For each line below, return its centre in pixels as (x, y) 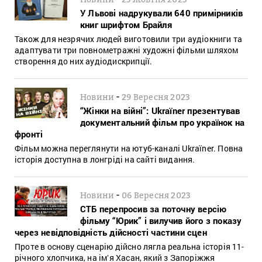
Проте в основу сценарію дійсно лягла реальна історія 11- (130, 246)
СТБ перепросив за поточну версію (154, 208)
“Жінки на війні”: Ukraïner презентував (160, 110)
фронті (29, 134)
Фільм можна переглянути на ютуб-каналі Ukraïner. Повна (129, 148)
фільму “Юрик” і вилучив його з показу (161, 220)
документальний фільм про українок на (163, 122)
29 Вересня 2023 (156, 96)
